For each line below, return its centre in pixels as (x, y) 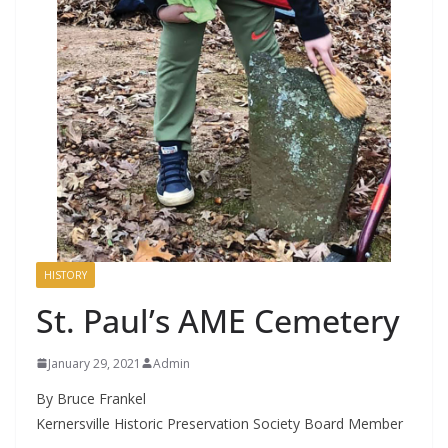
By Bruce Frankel (91, 398)
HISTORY (65, 274)
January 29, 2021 (94, 363)
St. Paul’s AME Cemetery (218, 320)
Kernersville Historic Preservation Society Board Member (219, 423)
